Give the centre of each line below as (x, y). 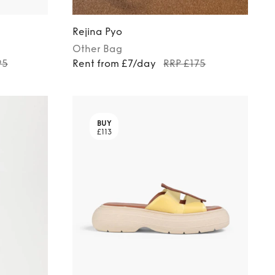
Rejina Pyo (98, 31)
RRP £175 (185, 63)
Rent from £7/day (114, 63)
